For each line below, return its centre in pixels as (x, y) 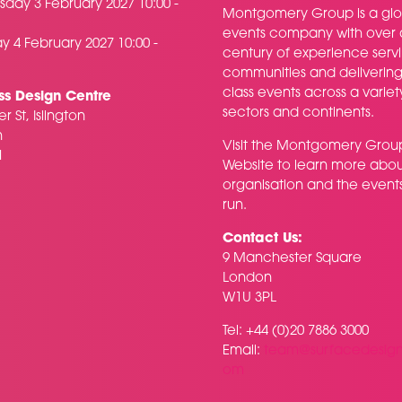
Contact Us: (262, 240)
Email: (243, 352)
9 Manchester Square (294, 259)
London (247, 279)
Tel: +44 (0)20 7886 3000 (297, 332)
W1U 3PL (249, 299)
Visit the (249, 147)
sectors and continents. (298, 114)
